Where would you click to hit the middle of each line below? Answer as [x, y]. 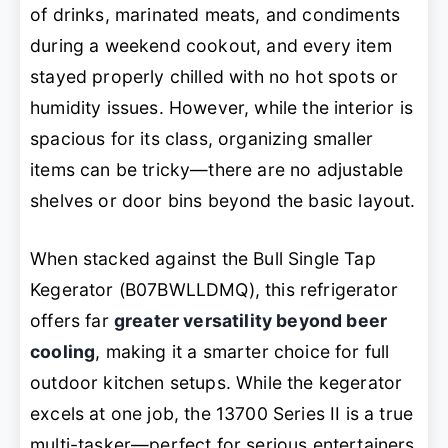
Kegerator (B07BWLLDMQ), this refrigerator [214, 289]
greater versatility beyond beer [250, 320]
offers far [72, 320]
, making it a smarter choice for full [242, 351]
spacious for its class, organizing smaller [202, 139]
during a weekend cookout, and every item [211, 46]
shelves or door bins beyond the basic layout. [223, 201]
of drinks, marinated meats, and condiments [215, 15]
